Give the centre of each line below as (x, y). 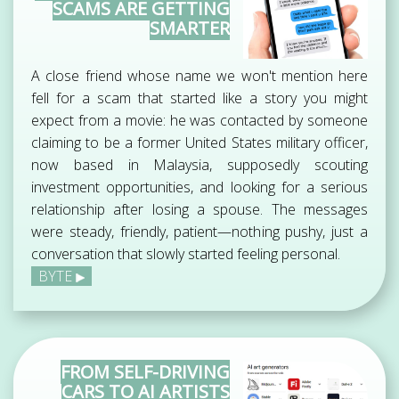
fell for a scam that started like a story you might (199, 98)
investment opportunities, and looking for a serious (199, 187)
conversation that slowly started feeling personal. (186, 254)
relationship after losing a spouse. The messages (199, 210)
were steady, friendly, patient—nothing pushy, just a (199, 232)
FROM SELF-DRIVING (145, 372)
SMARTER (190, 28)
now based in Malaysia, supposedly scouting (199, 165)
